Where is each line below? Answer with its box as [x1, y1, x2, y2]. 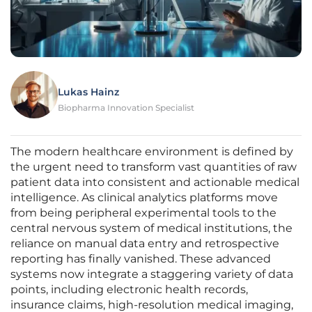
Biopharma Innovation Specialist [58, 102, 194, 114]
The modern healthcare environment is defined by [10, 145, 293, 159]
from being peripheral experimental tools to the [10, 206, 276, 220]
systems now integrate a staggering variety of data [10, 267, 293, 281]
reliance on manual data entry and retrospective [10, 237, 279, 251]
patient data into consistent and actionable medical [10, 175, 299, 189]
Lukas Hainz [58, 86, 119, 99]
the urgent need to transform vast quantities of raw [10, 160, 297, 174]
